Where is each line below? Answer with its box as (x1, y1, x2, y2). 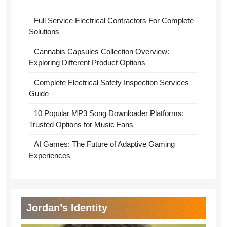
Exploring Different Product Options (29, 58, 145, 67)
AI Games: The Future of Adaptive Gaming (33, 140, 175, 148)
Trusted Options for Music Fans (29, 120, 133, 129)
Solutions (29, 27, 59, 36)
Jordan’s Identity (26, 202, 107, 213)
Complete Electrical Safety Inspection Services (33, 78, 189, 87)
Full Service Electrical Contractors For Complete (33, 16, 194, 25)
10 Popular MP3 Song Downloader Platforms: (33, 109, 184, 118)
